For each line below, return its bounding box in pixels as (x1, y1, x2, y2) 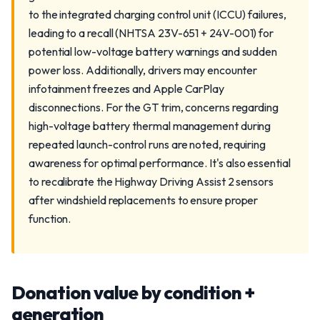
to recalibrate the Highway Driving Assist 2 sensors (29, 174, 274, 189)
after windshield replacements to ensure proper (29, 193, 259, 207)
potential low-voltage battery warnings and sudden (29, 44, 278, 59)
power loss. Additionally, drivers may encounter (29, 63, 258, 77)
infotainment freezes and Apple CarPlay (29, 81, 224, 96)
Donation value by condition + (11, 281, 255, 304)
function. (29, 211, 71, 226)
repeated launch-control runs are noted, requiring (29, 137, 266, 151)
